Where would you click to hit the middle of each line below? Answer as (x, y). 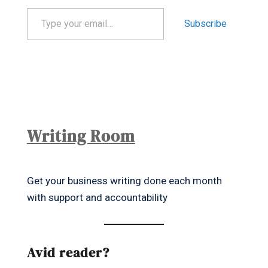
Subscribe (206, 24)
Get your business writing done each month (124, 181)
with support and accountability (97, 198)
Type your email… (42, 8)
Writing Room (81, 136)
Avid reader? (68, 253)
